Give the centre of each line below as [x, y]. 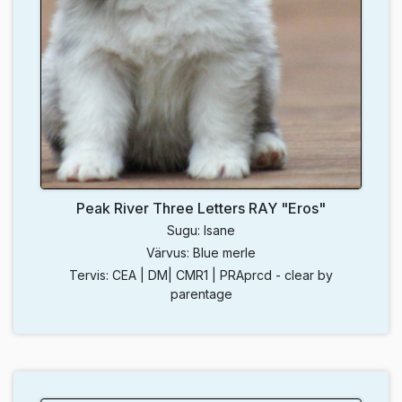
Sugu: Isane [201, 231]
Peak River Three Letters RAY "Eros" [201, 209]
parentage [201, 294]
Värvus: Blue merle [201, 253]
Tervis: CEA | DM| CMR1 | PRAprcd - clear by [201, 275]
